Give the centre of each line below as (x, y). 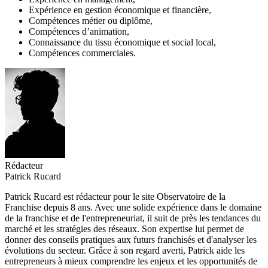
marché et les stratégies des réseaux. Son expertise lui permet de (124, 229)
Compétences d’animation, (79, 32)
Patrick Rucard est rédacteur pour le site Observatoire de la (115, 197)
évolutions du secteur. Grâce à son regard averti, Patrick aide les (125, 251)
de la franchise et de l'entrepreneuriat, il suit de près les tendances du (133, 218)
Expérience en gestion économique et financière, (120, 10)
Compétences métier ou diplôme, (91, 21)
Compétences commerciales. (82, 53)
